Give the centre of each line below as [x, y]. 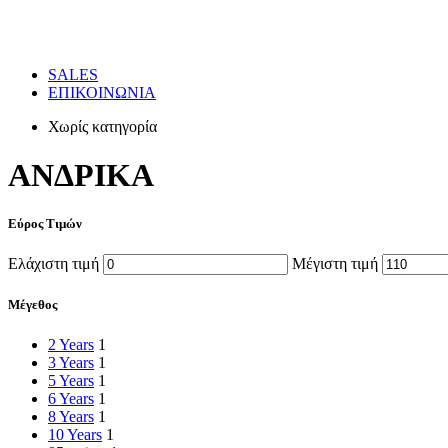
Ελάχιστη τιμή [53, 264]
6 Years [71, 398]
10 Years [75, 434]
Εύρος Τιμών [45, 224]
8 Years [71, 416]
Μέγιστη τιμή [335, 264]
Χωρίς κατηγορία [102, 126]
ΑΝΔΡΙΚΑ [81, 174]
